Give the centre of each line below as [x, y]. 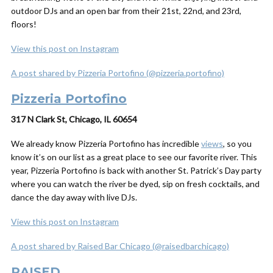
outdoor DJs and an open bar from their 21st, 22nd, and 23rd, [126, 11]
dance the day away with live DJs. [75, 197]
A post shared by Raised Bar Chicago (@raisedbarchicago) [120, 246]
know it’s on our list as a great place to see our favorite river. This [134, 157]
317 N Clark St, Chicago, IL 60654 [74, 119]
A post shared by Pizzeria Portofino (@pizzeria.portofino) [118, 73]
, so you [237, 144]
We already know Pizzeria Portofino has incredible [106, 144]
